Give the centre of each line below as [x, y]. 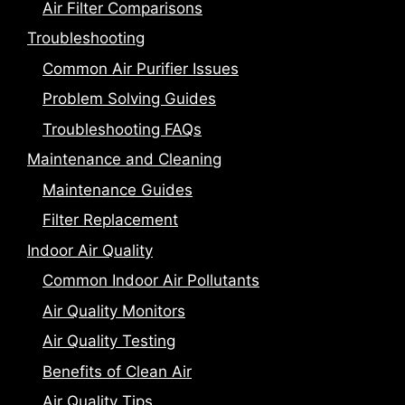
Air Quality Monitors [114, 311]
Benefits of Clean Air [117, 371]
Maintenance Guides [118, 189]
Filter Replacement [110, 220]
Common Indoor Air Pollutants [151, 281]
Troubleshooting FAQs [122, 129]
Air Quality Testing [109, 341]
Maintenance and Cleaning [124, 160]
